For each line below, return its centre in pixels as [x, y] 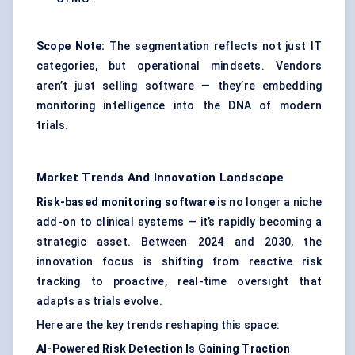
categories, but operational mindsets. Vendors [179, 66]
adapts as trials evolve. [99, 302]
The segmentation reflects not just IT [213, 46]
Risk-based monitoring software [126, 202]
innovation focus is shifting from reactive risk [179, 262]
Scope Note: [71, 46]
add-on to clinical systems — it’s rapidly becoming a [179, 222]
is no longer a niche [268, 202]
